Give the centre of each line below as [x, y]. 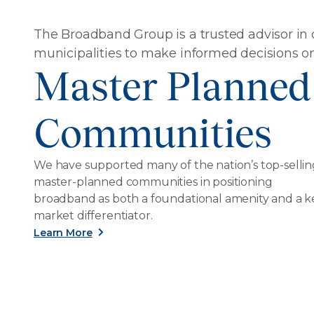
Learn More [63, 232]
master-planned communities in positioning [153, 182]
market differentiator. [93, 216]
